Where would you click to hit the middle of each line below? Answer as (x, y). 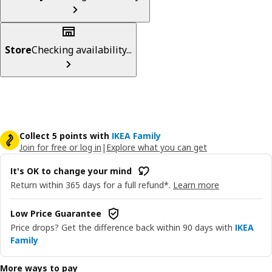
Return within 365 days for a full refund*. (90, 185)
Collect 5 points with (64, 135)
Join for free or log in (60, 147)
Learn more (196, 185)
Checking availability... (82, 49)
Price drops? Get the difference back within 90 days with (121, 227)
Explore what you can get (157, 147)
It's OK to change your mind (71, 171)
